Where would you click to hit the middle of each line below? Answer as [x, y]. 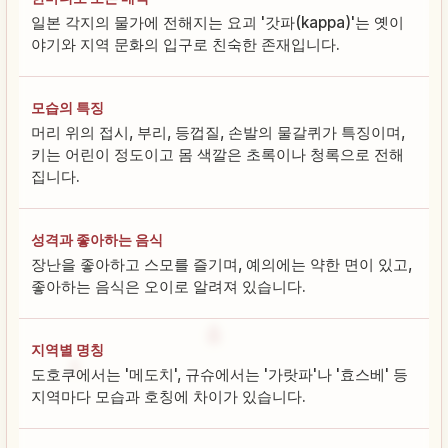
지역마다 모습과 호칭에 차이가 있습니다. [168, 396]
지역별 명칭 [67, 349]
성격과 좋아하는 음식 [97, 239]
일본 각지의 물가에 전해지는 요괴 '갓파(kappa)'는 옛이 [217, 22]
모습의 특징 [67, 107]
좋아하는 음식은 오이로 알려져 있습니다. [168, 286]
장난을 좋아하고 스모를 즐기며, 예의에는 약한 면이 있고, [221, 264]
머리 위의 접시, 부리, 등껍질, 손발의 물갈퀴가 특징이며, [218, 132]
